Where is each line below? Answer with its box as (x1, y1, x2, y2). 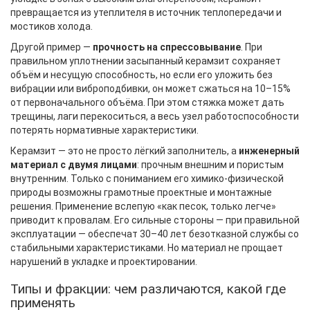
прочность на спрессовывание (93, 42, 241, 53)
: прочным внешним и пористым (137, 159, 284, 170)
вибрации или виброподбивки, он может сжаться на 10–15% (10, 83, 291, 94)
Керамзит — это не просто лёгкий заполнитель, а (10, 145, 239, 156)
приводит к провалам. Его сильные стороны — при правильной (10, 215, 300, 226)
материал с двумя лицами (10, 159, 137, 170)
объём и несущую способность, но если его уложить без (10, 69, 273, 80)
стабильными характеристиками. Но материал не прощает (10, 242, 283, 253)
